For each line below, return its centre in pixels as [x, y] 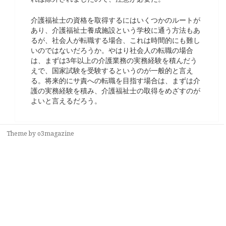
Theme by [22, 134]
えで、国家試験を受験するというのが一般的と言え [112, 71]
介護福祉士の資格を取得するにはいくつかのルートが [115, 20]
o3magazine [56, 134]
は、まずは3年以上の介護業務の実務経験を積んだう [114, 61]
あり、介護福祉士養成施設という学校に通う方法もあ [115, 30]
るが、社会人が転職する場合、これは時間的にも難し [115, 40]
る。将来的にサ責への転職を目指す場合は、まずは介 [115, 81]
